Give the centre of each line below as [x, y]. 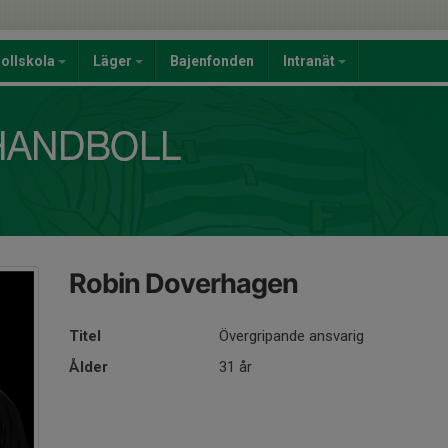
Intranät [310, 61]
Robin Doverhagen [183, 283]
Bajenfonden [212, 61]
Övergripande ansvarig [291, 336]
